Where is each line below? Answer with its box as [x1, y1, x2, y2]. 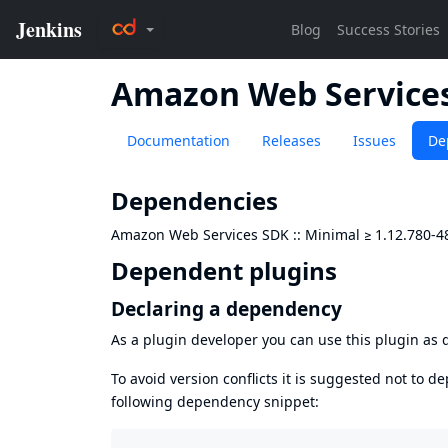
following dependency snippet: [111, 391, 319, 411]
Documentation [127, 131, 230, 150]
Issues [353, 131, 396, 150]
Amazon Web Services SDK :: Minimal [111, 225, 360, 245]
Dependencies [111, 184, 278, 218]
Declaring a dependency [111, 294, 342, 322]
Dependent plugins [111, 254, 337, 288]
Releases [262, 131, 321, 150]
